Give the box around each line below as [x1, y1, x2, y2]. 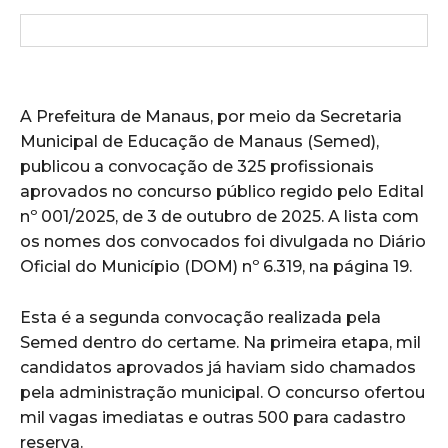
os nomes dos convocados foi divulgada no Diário [20, 232, 426, 252]
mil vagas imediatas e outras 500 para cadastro [20, 408, 406, 428]
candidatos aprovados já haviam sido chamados [20, 358, 416, 378]
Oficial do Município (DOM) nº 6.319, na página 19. [20, 257, 412, 277]
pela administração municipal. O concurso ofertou [20, 383, 425, 403]
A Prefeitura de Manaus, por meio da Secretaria [20, 107, 402, 127]
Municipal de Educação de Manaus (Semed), [20, 132, 379, 152]
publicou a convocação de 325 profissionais [20, 157, 374, 177]
